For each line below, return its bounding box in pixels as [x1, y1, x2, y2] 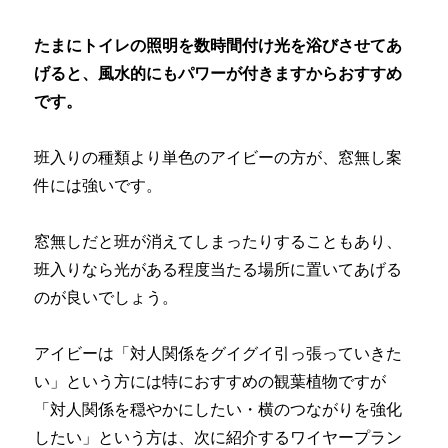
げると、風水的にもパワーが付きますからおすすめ [34, 64, 403, 84]
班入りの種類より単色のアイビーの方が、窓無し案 [34, 148, 403, 168]
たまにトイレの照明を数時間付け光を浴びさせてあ [34, 36, 403, 56]
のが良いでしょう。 [34, 288, 179, 308]
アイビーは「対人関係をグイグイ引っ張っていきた [34, 344, 403, 364]
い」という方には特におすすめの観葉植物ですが [34, 372, 387, 392]
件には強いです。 [34, 176, 163, 196]
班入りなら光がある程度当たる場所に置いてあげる [34, 260, 403, 280]
